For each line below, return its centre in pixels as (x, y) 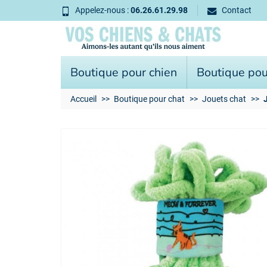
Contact (237, 10)
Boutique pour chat (149, 99)
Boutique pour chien (124, 72)
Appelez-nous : (103, 10)
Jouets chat (224, 99)
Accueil (83, 99)
